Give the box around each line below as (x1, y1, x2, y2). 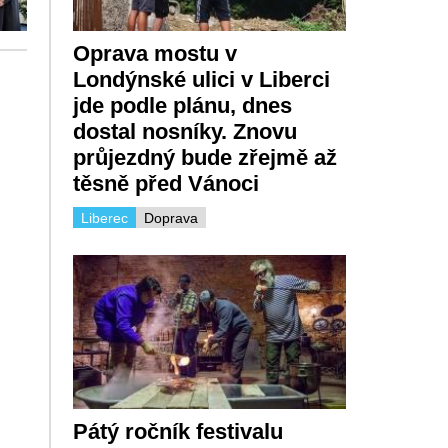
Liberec (80, 210, 128, 227)
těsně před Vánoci (72, 171, 259, 197)
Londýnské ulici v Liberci (72, 67, 330, 93)
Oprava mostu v (72, 41, 237, 67)
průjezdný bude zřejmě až (72, 145, 337, 171)
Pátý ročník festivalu (72, 418, 283, 444)
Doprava (143, 210, 198, 227)
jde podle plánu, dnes (72, 93, 292, 119)
